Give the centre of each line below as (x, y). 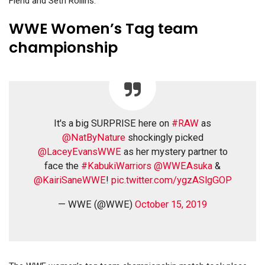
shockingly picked (164, 138)
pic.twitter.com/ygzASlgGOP (171, 180)
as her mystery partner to (174, 152)
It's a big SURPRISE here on (113, 124)
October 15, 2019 (171, 205)
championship (63, 48)
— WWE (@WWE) (96, 205)
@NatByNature (93, 138)
